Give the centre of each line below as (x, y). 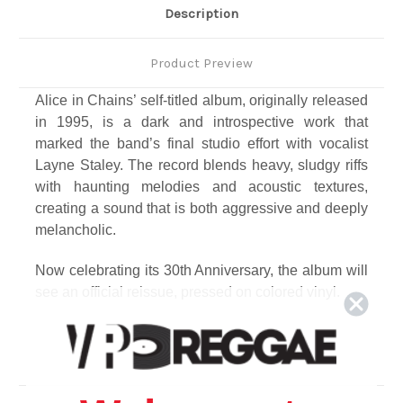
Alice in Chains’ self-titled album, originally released (201, 101)
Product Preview (201, 63)
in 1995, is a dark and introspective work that (201, 122)
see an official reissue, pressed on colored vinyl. (188, 292)
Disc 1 (56, 354)
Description (201, 14)
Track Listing (79, 333)
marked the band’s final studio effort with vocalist (201, 144)
